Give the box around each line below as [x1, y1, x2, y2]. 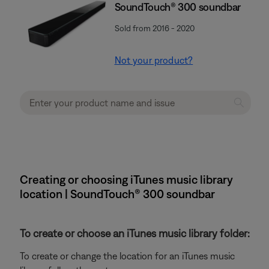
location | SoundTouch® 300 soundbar [20, 187, 215, 201]
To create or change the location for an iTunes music [20, 250, 235, 261]
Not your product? [114, 55, 193, 65]
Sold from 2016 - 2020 [114, 23, 195, 33]
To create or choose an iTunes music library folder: [20, 227, 250, 240]
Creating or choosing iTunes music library [20, 172, 233, 186]
